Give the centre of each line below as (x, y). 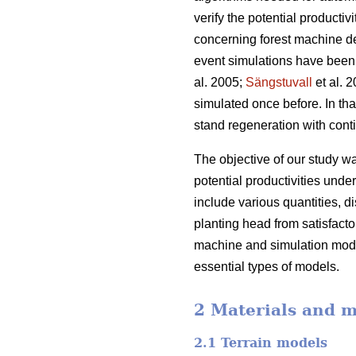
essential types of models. (267, 267)
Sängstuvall (279, 83)
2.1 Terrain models (261, 342)
